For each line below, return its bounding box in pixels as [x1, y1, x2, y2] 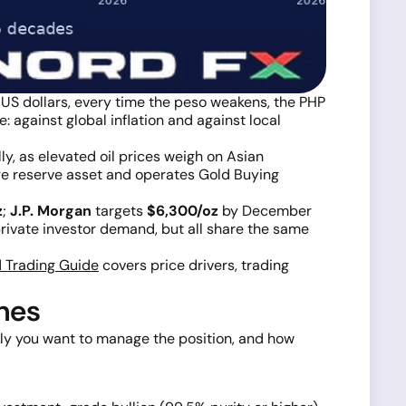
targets [92, 201, 147, 220]
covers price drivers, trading [99, 256, 289, 275]
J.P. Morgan [10, 201, 92, 220]
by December [218, 201, 312, 220]
